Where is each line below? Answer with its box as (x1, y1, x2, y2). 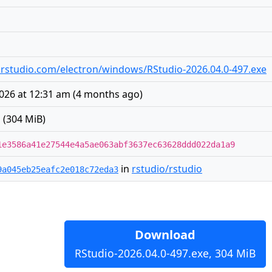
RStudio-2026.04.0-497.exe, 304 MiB (75, 246, 256, 260)
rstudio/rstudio (132, 162, 202, 175)
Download (135, 226, 195, 243)
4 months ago (76, 87, 140, 101)
